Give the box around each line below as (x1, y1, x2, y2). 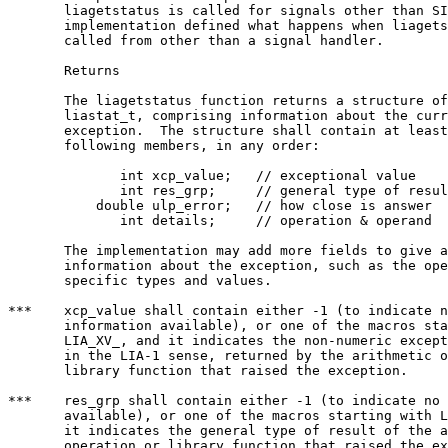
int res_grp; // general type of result (8, 183, 72, 199)
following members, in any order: (8, 138, 320, 154)
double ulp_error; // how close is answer (8, 198, 72, 214)
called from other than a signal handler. (8, 33, 384, 49)
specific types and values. (8, 273, 272, 289)
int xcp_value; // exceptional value (8, 168, 72, 184)
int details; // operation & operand (8, 213, 72, 229)
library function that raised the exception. (8, 363, 408, 379)
